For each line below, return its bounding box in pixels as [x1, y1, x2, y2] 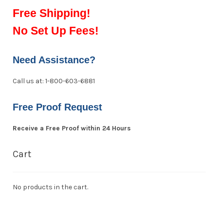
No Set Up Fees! [12, 24, 99, 37]
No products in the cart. [12, 183, 88, 191]
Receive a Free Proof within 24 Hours [12, 124, 131, 133]
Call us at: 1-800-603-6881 [12, 76, 95, 85]
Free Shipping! [12, 6, 91, 19]
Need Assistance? [12, 54, 95, 65]
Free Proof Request [12, 102, 102, 113]
